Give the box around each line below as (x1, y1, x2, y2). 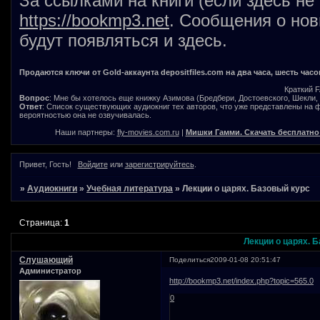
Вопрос (19, 94, 49, 103)
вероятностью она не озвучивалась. (19, 111, 151, 120)
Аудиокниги (27, 184, 78, 194)
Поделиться (169, 256, 211, 264)
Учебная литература (86, 184, 174, 194)
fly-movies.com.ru (116, 128, 179, 137)
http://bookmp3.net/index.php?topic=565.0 (169, 276, 314, 285)
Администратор (19, 266, 81, 276)
